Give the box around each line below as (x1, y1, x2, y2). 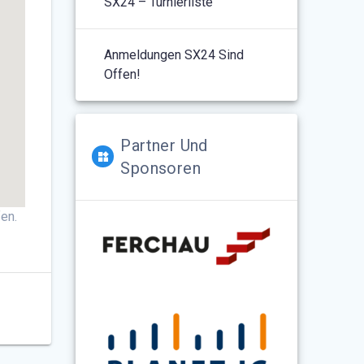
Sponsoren (120, 158, 201, 178)
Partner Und (120, 135, 208, 155)
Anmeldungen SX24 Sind (104, 46, 245, 63)
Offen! (104, 66, 141, 82)
